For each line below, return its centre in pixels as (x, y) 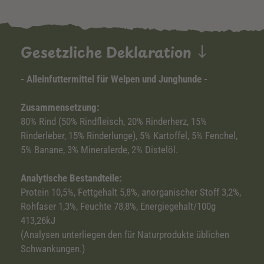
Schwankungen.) (53, 249)
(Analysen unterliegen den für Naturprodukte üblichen (125, 235)
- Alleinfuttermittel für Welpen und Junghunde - (114, 79)
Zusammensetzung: (60, 107)
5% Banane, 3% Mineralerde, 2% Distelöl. (99, 150)
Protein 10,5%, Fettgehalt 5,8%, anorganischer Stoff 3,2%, (131, 192)
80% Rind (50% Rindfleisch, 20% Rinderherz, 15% (114, 121)
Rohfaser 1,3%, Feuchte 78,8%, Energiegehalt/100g (118, 206)
